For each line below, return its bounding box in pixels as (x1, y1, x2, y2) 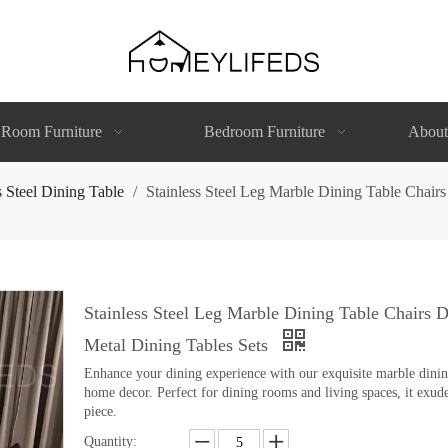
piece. (84, 403, 117, 419)
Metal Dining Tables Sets (84, 334, 273, 355)
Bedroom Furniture (204, 122, 326, 140)
